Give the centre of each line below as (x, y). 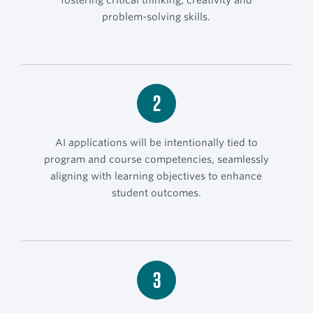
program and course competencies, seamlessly (156, 160)
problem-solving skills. (156, 16)
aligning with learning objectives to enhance (156, 176)
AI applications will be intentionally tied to (156, 143)
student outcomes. (156, 193)
